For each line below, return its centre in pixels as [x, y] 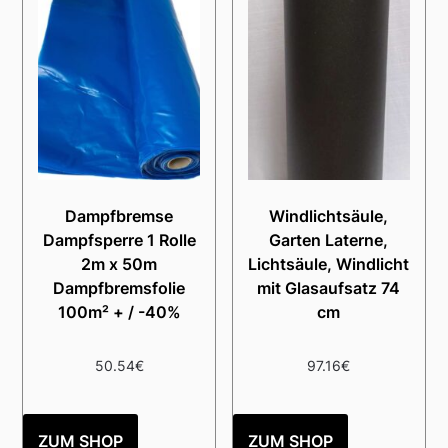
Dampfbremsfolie [119, 288]
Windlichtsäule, [329, 216]
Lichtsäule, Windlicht [329, 264]
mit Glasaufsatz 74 [329, 288]
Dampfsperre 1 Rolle [119, 240]
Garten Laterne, [329, 240]
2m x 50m [119, 264]
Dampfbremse [119, 216]
